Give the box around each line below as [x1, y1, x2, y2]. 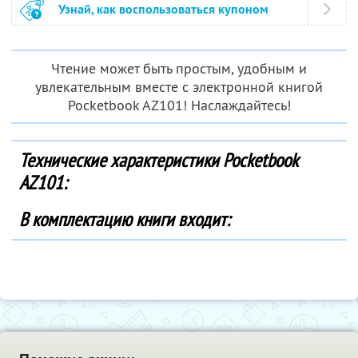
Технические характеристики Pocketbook [19, 148, 297, 173]
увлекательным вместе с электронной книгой [35, 78, 323, 97]
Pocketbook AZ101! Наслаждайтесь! [67, 96, 291, 115]
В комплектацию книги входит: [19, 207, 230, 233]
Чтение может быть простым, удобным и [51, 59, 307, 78]
